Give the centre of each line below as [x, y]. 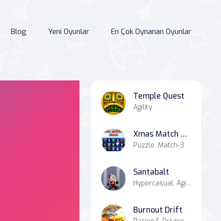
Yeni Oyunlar [69, 32]
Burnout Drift [158, 210]
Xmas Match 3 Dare [184, 134]
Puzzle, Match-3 [159, 145]
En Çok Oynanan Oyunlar [151, 32]
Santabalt [151, 172]
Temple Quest [159, 96]
